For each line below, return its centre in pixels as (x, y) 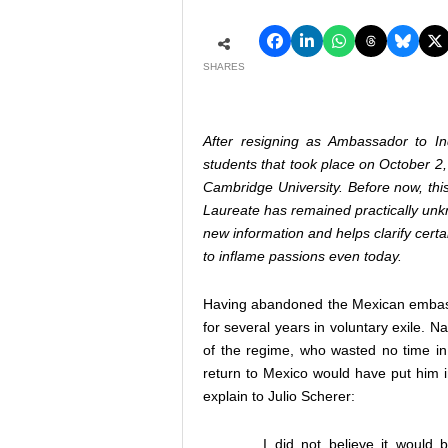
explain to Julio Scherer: (279, 396)
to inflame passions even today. (302, 256)
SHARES (224, 67)
